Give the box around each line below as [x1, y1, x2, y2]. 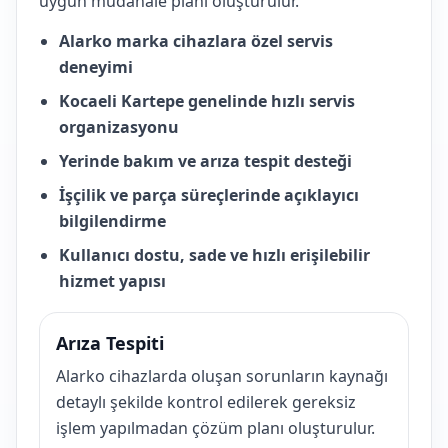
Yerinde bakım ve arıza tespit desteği [59, 150, 352, 172]
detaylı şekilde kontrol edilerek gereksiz [56, 391, 356, 413]
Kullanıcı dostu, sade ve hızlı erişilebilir [59, 244, 370, 266]
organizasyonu [59, 116, 179, 138]
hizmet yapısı [59, 270, 166, 292]
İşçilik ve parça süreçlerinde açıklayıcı [59, 184, 359, 206]
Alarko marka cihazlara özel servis [59, 30, 333, 52]
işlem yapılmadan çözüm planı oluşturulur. [56, 417, 375, 439]
